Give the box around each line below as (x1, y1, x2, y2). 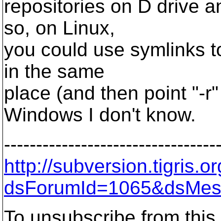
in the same (4, 61, 105, 82)
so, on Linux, (4, 17, 115, 38)
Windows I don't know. (4, 104, 196, 125)
